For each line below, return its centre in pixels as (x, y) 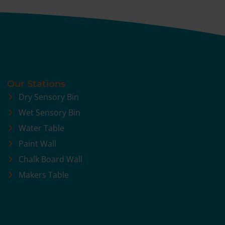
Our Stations (36, 84)
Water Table (41, 128)
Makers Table (43, 175)
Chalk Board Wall (50, 159)
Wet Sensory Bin (49, 113)
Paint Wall (37, 144)
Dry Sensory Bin (48, 97)
